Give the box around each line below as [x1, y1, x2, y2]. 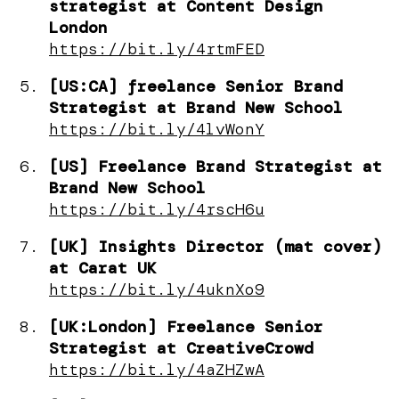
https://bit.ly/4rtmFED [49, 37, 265, 60]
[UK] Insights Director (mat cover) [49, 235, 382, 257]
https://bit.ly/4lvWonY [49, 118, 265, 140]
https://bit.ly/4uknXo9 [49, 278, 265, 300]
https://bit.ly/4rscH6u [49, 198, 265, 220]
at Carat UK [49, 256, 157, 279]
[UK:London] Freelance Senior [49, 315, 323, 338]
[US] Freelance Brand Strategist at [49, 155, 382, 177]
